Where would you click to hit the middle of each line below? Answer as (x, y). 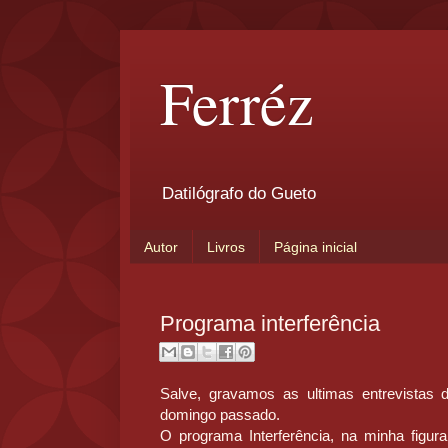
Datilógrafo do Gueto (239, 194)
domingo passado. (220, 415)
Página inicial (315, 246)
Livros (226, 246)
